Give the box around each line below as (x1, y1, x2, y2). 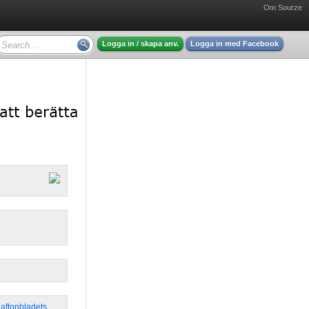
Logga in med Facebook (190, 39, 279, 48)
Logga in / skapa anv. (102, 39, 179, 48)
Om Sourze (263, 3, 302, 12)
